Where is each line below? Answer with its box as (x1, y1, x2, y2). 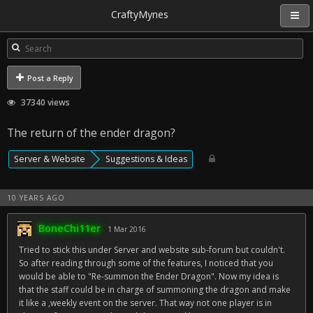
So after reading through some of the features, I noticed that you (19, 257, 273, 269)
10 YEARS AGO (7, 193, 65, 203)
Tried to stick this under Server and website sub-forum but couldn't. (19, 244, 285, 256)
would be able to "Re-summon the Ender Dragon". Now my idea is (19, 270, 279, 282)
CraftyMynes (110, 8, 168, 21)
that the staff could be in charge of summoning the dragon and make (19, 284, 291, 296)
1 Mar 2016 (108, 224, 146, 234)
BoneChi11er (38, 221, 101, 235)
